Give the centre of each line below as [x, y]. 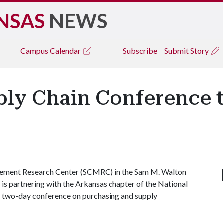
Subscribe [140, 51]
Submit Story [187, 51]
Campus [35, 51]
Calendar [66, 51]
